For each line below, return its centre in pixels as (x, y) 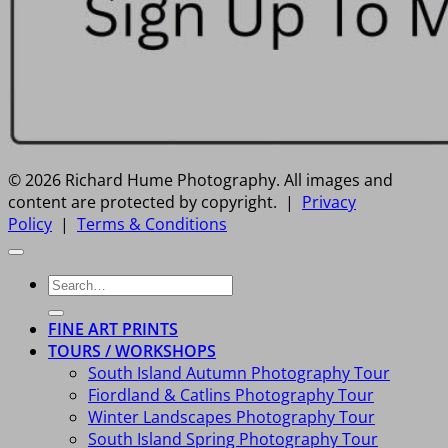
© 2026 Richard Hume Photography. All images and (200, 180)
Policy (30, 224)
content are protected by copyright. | (155, 202)
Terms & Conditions (152, 224)
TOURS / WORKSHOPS (132, 351)
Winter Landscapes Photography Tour (231, 417)
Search (73, 283)
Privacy (329, 202)
